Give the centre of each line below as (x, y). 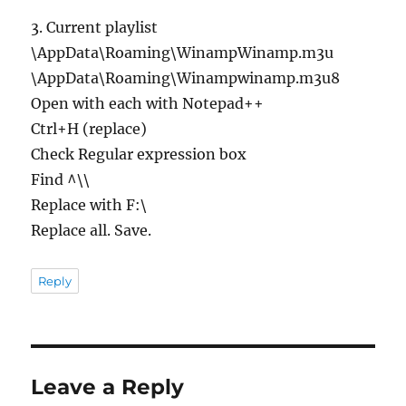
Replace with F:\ (89, 204)
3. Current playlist (95, 27)
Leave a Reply (108, 387)
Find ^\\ (61, 179)
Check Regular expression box (139, 154)
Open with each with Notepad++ (148, 103)
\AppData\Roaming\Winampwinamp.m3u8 (186, 77)
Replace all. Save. (92, 230)
